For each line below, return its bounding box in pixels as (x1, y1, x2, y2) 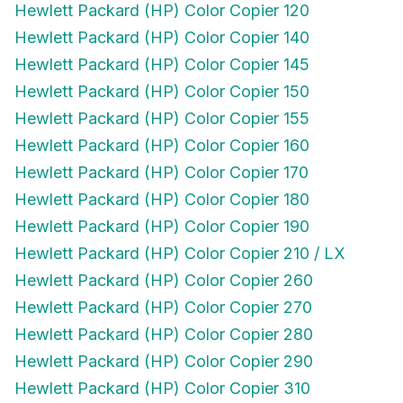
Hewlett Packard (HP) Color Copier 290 (14, 339, 313, 358)
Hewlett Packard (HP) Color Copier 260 (14, 258, 313, 277)
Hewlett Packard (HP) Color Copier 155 (14, 96, 309, 115)
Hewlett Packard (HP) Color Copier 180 (14, 177, 309, 196)
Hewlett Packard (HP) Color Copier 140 (14, 15, 309, 34)
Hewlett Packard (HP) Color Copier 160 (14, 123, 309, 142)
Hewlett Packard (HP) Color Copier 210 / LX (14, 231, 345, 250)
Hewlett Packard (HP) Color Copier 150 (14, 69, 309, 88)
